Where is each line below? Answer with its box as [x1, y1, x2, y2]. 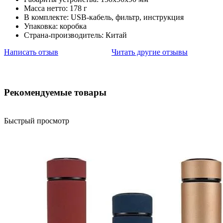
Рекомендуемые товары [4, 87, 107, 98]
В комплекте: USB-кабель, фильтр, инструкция [24, 13, 184, 22]
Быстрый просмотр [4, 116, 69, 125]
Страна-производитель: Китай [24, 31, 127, 40]
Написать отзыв [4, 48, 58, 57]
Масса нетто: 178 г [24, 4, 87, 13]
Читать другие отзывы [111, 48, 188, 57]
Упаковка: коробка [24, 22, 87, 31]
